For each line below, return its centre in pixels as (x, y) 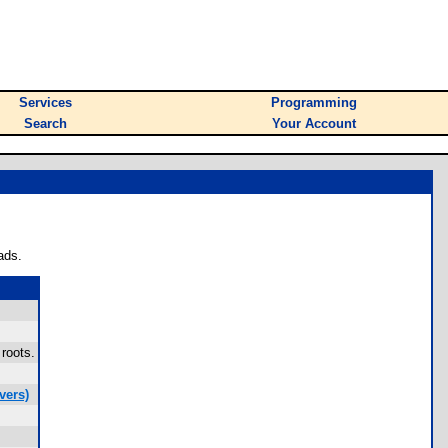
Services (45, 102)
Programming (314, 102)
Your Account (314, 123)
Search (45, 123)
